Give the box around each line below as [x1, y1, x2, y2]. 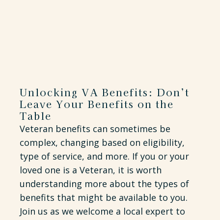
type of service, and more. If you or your [20, 150, 189, 162]
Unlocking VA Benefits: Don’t [20, 85, 190, 99]
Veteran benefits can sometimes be [20, 123, 170, 135]
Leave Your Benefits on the [20, 97, 174, 111]
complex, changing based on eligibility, [20, 137, 185, 148]
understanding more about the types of [20, 178, 189, 190]
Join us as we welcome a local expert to [20, 205, 185, 217]
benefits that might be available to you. [20, 192, 188, 203]
